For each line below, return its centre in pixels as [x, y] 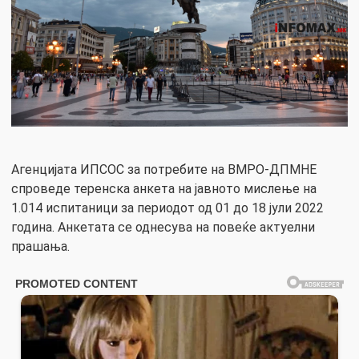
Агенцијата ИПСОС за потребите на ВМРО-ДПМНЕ [164, 170]
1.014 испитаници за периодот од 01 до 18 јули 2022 [167, 208]
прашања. [40, 247]
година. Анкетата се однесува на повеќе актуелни [163, 228]
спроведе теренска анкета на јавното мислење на [164, 189]
